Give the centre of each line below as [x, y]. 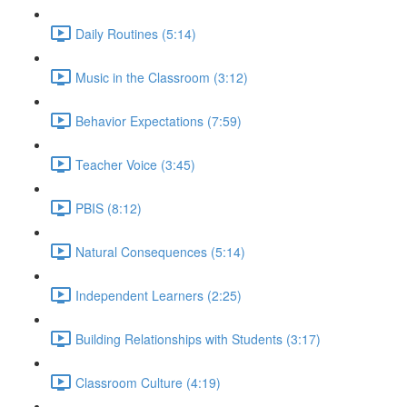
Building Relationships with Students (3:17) [198, 338]
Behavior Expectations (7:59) [159, 120]
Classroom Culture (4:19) [148, 382]
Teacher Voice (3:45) [135, 164]
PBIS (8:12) [109, 208]
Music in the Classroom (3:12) [162, 77]
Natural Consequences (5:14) [160, 251]
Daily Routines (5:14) [136, 33]
